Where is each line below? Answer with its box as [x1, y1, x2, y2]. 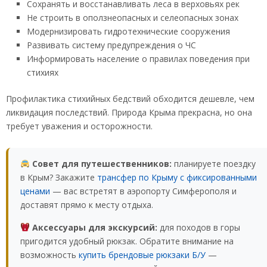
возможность [20, 249, 79, 260]
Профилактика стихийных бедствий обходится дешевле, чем [6, 92, 254, 104]
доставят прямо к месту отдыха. [20, 198, 153, 210]
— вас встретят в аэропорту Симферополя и [50, 185, 237, 197]
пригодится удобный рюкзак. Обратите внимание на [20, 235, 234, 247]
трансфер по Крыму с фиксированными [97, 171, 257, 183]
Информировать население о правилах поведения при [27, 52, 250, 64]
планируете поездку [171, 157, 256, 169]
